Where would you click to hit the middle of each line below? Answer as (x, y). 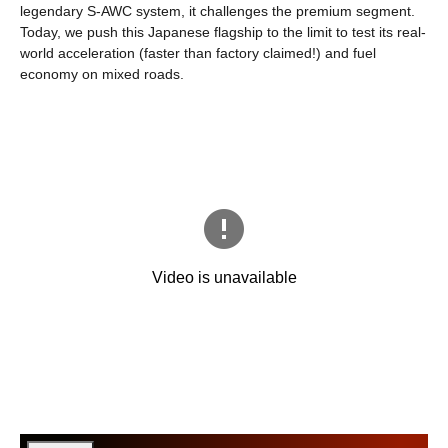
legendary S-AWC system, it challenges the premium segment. (217, 11)
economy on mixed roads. (102, 74)
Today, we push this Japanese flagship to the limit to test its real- (223, 32)
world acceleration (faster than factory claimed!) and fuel (198, 53)
